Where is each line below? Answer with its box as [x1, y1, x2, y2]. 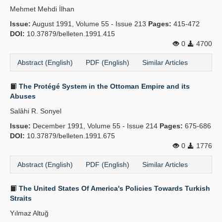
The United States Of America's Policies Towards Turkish [17, 184, 210, 192]
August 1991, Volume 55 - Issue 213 [31, 20, 148, 28]
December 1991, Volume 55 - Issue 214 [31, 122, 160, 130]
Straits [10, 194, 32, 202]
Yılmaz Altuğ [10, 209, 49, 217]
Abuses [10, 92, 36, 100]
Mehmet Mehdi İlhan [10, 5, 74, 13]
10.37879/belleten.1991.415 [25, 30, 115, 38]
